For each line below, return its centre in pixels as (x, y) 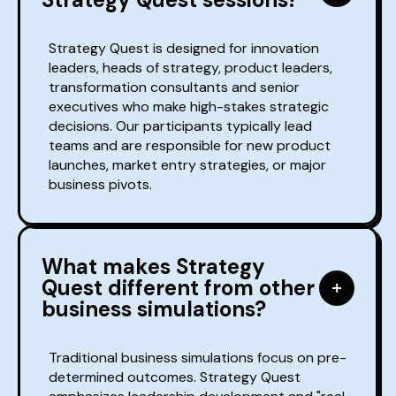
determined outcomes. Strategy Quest (175, 377)
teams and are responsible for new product (190, 146)
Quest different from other (178, 288)
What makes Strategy (153, 267)
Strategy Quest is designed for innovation (184, 49)
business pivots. (100, 185)
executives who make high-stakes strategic (189, 107)
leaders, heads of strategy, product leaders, (190, 68)
